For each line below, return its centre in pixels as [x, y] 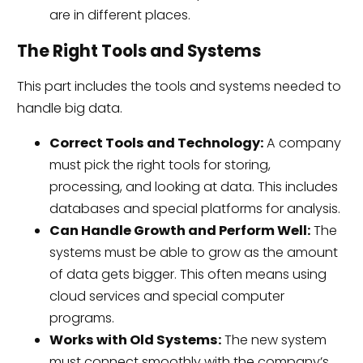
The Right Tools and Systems [139, 51]
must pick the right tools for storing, [160, 165]
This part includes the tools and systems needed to [179, 86]
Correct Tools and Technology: [156, 143]
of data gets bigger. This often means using [188, 274]
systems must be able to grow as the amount [193, 252]
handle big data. [69, 108]
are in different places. [120, 15]
